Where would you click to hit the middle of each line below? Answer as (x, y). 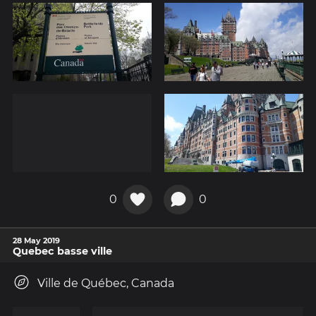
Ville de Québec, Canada (106, 283)
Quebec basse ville (62, 251)
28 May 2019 (36, 240)
